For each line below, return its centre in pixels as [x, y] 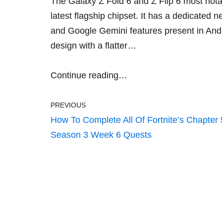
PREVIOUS [68, 105]
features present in [166, 31]
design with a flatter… [93, 46]
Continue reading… [89, 75]
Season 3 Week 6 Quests [101, 135]
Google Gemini [98, 31]
